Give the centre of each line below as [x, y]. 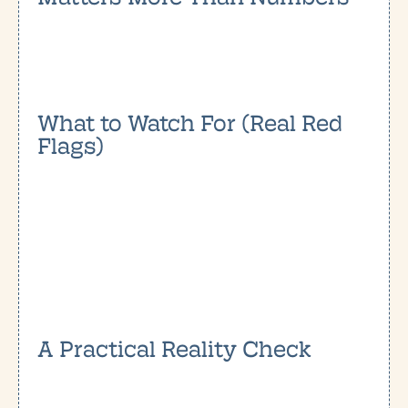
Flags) [71, 144]
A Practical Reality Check [174, 347]
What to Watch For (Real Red [190, 121]
